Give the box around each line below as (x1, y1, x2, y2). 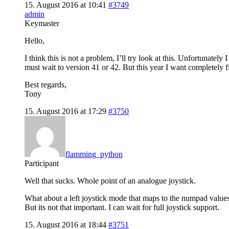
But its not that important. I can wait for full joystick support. (25, 202, 219, 212)
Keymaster (25, 18, 59, 28)
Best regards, (25, 80, 66, 89)
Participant (25, 158, 59, 168)
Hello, (25, 36, 44, 45)
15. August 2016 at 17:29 (25, 106, 106, 116)
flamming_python (65, 149, 123, 158)
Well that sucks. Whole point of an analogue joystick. (25, 176, 196, 185)
